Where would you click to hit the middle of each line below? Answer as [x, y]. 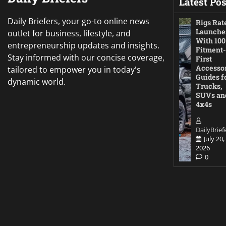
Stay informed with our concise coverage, [86, 57]
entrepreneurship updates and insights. [83, 45]
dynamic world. [37, 81]
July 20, [214, 138]
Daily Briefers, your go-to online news [78, 21]
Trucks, [209, 86]
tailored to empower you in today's [74, 69]
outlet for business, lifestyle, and [69, 33]
